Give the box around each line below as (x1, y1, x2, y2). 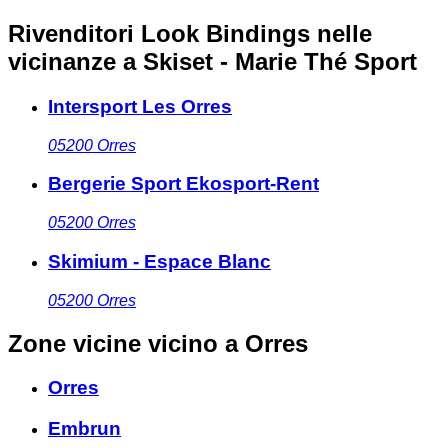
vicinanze (8, 48, 116, 76)
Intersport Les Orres (48, 96, 232, 118)
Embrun (48, 418, 121, 440)
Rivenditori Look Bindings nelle (8, 20, 372, 48)
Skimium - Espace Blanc (48, 250, 271, 272)
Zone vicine (8, 329, 141, 357)
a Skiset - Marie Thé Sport (123, 48, 417, 76)
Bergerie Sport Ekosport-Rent (48, 173, 319, 195)
